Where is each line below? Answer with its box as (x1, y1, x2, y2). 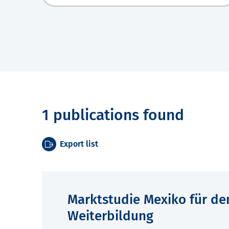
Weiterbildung (67, 208, 153, 224)
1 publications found (42, 106, 184, 125)
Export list (60, 139, 98, 149)
